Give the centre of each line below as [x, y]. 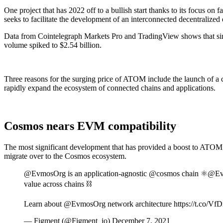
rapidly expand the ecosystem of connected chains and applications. [110, 88]
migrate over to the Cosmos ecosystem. [65, 156]
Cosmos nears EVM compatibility [90, 126]
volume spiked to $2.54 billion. [53, 45]
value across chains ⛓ [58, 184]
